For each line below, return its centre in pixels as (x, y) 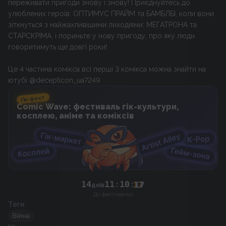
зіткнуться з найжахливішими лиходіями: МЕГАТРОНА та (102, 25)
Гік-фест (33, 98)
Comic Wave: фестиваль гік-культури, (98, 107)
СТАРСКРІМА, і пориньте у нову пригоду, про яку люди (101, 36)
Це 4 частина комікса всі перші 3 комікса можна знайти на (107, 69)
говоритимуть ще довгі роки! (58, 47)
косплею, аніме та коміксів (75, 116)
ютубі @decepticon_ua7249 (54, 80)
